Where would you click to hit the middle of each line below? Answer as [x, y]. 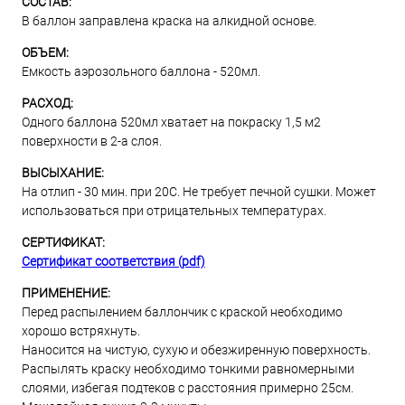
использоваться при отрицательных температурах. [174, 211]
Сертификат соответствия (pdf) [113, 261]
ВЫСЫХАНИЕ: [63, 173]
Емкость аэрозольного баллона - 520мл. [141, 71]
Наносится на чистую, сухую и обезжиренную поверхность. [196, 350]
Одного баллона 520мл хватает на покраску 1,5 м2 [171, 122]
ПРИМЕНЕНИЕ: [66, 293]
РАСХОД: [47, 103]
